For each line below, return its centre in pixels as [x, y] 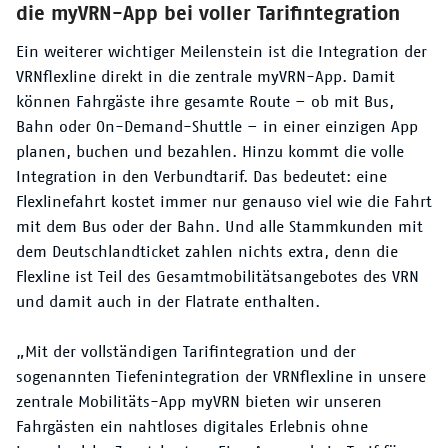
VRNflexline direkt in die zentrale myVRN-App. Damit [205, 77]
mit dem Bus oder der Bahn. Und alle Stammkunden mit [219, 227]
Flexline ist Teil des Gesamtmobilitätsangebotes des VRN [217, 277]
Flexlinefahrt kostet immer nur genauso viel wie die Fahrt [224, 202]
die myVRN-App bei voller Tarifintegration [208, 13]
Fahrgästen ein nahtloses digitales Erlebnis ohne [192, 427]
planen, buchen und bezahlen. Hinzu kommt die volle [210, 152]
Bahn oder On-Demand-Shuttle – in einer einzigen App [217, 127]
